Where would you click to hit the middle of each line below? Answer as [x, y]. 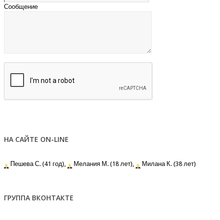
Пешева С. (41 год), [37, 164]
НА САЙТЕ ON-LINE [36, 139]
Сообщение [21, 6]
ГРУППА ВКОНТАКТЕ [39, 197]
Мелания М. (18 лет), [103, 164]
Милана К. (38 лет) [168, 164]
